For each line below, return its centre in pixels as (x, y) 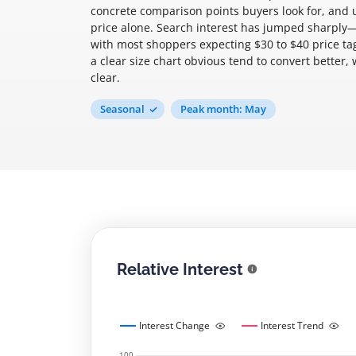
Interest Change (174, 325)
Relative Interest (180, 269)
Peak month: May (223, 109)
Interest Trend (292, 325)
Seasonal (122, 109)
